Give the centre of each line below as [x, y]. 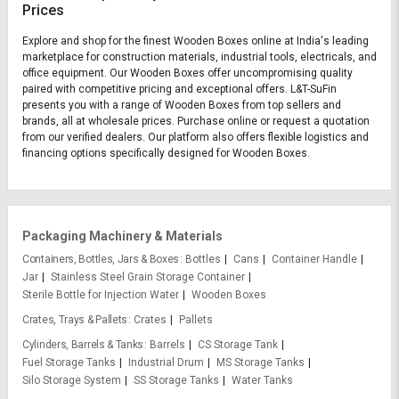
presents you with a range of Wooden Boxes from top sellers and [182, 106]
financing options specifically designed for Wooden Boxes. [166, 154]
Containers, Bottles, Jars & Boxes [101, 260]
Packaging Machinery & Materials [122, 236]
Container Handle [315, 260]
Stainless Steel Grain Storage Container [148, 277]
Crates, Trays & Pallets [75, 320]
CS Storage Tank [238, 345]
